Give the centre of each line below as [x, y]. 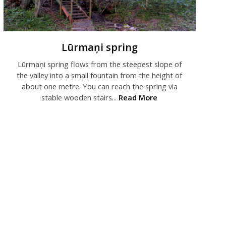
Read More [138, 98]
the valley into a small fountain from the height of [100, 75]
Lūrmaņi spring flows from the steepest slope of [99, 64]
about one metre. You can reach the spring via [99, 87]
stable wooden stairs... [80, 98]
